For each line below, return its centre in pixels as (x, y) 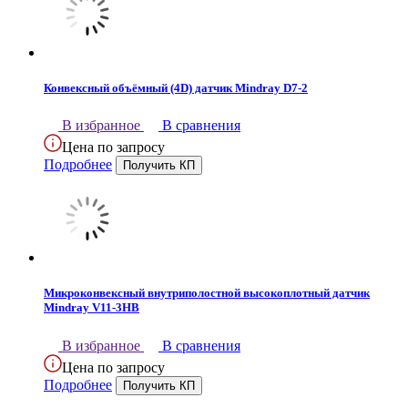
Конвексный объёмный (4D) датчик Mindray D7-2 (176, 88)
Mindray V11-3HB (92, 308)
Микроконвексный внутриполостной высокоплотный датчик (207, 293)
